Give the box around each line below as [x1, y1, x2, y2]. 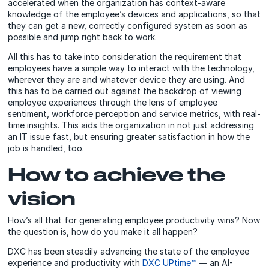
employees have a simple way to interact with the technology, [8, 62, 255, 73]
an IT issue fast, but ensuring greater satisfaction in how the [8, 131, 250, 142]
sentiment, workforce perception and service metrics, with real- [8, 108, 261, 119]
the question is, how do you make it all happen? [8, 226, 198, 237]
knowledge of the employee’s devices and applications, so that [8, 8, 261, 19]
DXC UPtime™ [142, 257, 197, 268]
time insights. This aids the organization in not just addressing [8, 119, 255, 130]
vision [8, 186, 76, 209]
